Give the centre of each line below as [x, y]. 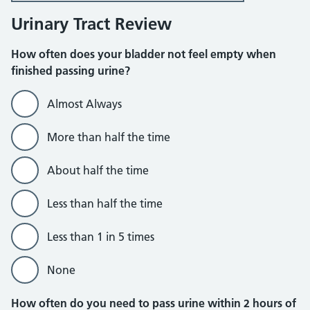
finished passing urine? [71, 71]
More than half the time [109, 137]
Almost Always [84, 104]
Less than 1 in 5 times [101, 237]
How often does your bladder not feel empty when [144, 54]
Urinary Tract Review [91, 24]
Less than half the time [105, 203]
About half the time [98, 170]
